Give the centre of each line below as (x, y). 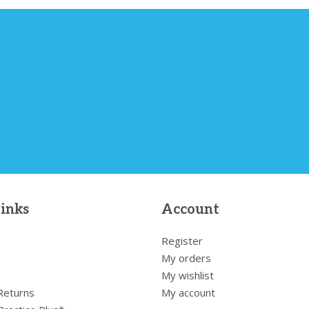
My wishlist (187, 275)
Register (182, 240)
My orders (186, 258)
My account (188, 292)
